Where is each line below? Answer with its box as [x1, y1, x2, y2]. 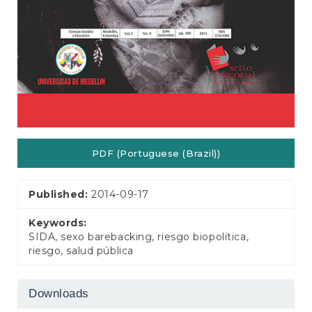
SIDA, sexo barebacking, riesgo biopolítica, [29, 230, 249, 243]
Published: [29, 187, 92, 201]
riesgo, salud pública [29, 244, 134, 257]
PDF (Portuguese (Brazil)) [91, 148, 221, 159]
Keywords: [29, 216, 88, 229]
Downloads [29, 286, 90, 300]
